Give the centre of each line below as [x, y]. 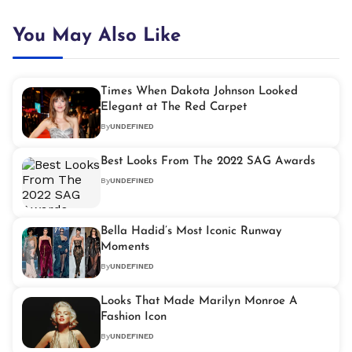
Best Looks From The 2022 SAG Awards [208, 162]
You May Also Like [97, 37]
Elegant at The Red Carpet [174, 108]
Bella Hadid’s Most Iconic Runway [191, 232]
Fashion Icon [134, 317]
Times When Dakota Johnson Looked [199, 92]
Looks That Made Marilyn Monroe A [199, 302]
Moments [125, 247]
